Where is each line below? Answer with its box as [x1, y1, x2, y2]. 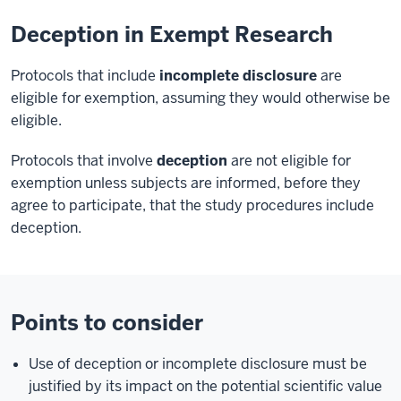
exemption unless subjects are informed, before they [11, 173, 361, 192]
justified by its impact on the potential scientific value [29, 376, 382, 396]
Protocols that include [11, 65, 159, 85]
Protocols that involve [11, 150, 157, 170]
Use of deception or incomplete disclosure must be [29, 354, 367, 373]
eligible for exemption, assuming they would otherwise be [11, 88, 390, 107]
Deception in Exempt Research [11, 20, 333, 48]
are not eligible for [227, 150, 351, 170]
